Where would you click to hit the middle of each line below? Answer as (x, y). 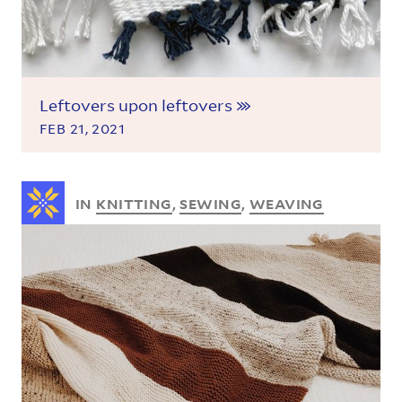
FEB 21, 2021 (83, 129)
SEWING (211, 203)
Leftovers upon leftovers (138, 105)
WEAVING (286, 203)
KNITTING (134, 203)
